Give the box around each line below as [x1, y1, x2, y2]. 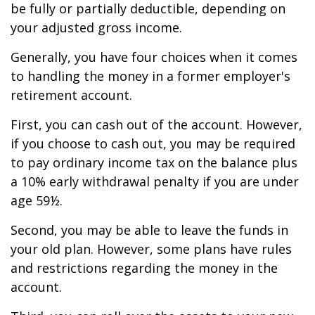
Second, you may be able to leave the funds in [11, 221, 288, 238]
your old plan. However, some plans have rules [11, 240, 292, 257]
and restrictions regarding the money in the [11, 259, 278, 276]
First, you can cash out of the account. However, [11, 116, 302, 133]
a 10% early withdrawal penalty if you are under [11, 173, 299, 190]
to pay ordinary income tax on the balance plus [11, 154, 297, 171]
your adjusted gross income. [11, 19, 182, 36]
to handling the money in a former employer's [11, 67, 290, 84]
